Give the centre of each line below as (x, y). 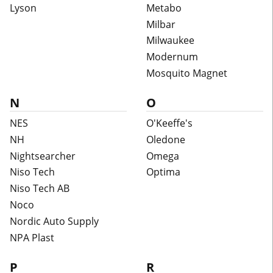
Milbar (161, 24)
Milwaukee (170, 41)
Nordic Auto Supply (54, 221)
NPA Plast (32, 237)
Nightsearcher (43, 156)
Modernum (172, 57)
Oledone (166, 139)
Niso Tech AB (40, 189)
